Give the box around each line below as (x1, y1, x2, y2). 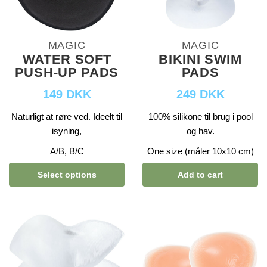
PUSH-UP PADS (14, 65, 119, 80)
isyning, (52, 126, 82, 136)
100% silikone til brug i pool (148, 111, 253, 122)
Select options (37, 169, 97, 179)
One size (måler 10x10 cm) (147, 146, 254, 157)
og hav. (186, 126, 215, 136)
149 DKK (42, 88, 91, 101)
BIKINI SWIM (159, 52, 242, 67)
